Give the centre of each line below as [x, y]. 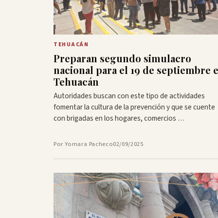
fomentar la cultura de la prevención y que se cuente [134, 107]
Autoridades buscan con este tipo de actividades [129, 96]
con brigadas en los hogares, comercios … [119, 118]
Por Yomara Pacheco [83, 144]
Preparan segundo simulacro [122, 58]
